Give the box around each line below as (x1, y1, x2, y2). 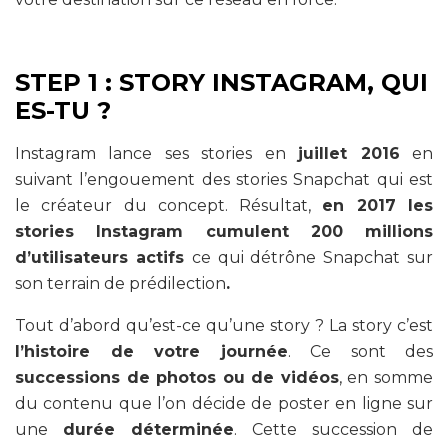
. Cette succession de (234, 420, 433, 440)
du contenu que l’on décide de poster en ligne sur (15, 394, 433, 414)
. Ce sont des (287, 342, 433, 362)
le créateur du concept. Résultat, (15, 196, 323, 216)
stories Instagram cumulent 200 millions (15, 222, 433, 242)
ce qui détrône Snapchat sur (191, 248, 434, 268)
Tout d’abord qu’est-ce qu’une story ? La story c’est (15, 316, 433, 336)
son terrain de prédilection (15, 274, 226, 294)
